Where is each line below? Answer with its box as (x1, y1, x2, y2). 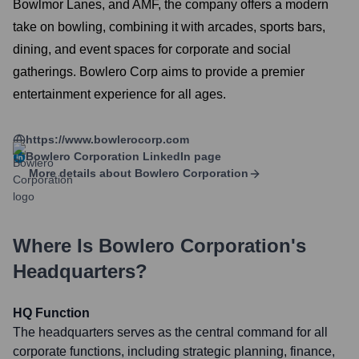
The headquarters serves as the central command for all (13, 325, 328, 339)
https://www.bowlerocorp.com (26, 133, 189, 146)
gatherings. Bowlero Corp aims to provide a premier (13, 65, 305, 79)
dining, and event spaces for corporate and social (13, 42, 291, 56)
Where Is (13, 235, 99, 256)
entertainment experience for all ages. (13, 87, 226, 101)
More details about (29, 167, 131, 179)
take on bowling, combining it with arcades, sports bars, (13, 20, 325, 34)
